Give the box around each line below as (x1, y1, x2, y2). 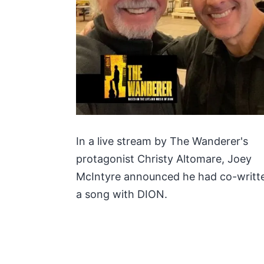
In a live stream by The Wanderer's (75, 134, 248, 147)
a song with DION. (75, 187, 167, 200)
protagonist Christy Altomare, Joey (75, 152, 252, 165)
